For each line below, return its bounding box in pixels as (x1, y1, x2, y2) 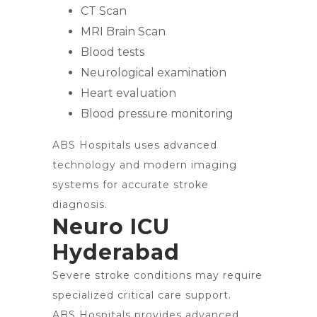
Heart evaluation (81, 86, 176, 100)
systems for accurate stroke (52, 178, 209, 191)
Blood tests (81, 45, 144, 59)
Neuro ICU (52, 214, 170, 240)
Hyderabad (52, 239, 180, 265)
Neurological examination (81, 66, 226, 79)
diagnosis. (52, 198, 108, 211)
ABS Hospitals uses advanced (52, 139, 217, 151)
